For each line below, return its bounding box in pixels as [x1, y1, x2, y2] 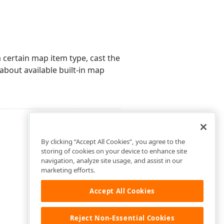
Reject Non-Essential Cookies [69, 213, 175, 222]
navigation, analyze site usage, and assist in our [41, 156, 182, 165]
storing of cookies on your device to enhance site [41, 146, 187, 156]
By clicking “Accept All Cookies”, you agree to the [41, 137, 185, 146]
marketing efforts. [41, 165, 95, 175]
